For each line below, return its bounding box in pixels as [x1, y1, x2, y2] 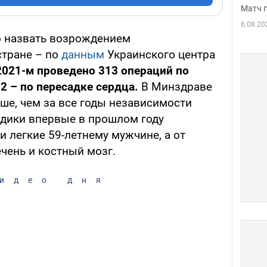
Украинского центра [104, 48, 215, 62]
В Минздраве [138, 80, 212, 94]
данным [61, 48, 104, 62]
